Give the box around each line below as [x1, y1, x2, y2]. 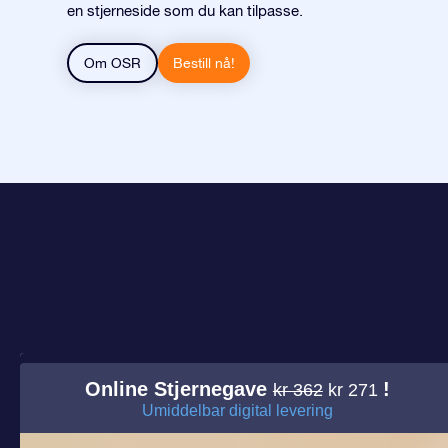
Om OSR [84, 55, 141, 71]
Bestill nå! [173, 55, 235, 71]
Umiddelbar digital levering [141, 402, 333, 419]
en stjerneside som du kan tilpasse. [67, 2, 303, 19]
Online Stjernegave [84, 378, 273, 400]
